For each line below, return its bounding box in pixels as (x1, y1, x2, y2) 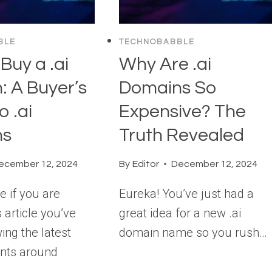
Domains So (119, 78, 217, 97)
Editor (132, 158, 159, 169)
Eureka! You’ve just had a (119, 186, 254, 201)
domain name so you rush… (119, 225, 268, 240)
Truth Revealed (119, 125, 245, 144)
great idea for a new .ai (119, 205, 242, 220)
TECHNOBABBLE (119, 38, 195, 47)
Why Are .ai (119, 54, 212, 73)
